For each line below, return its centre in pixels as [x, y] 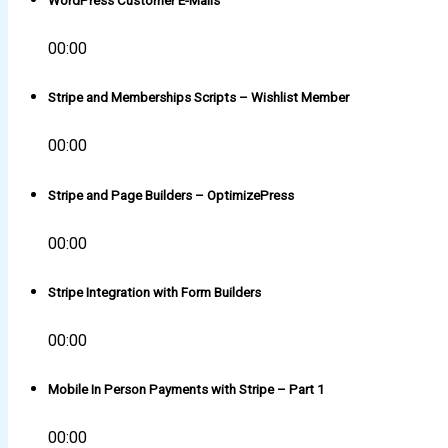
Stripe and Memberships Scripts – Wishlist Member [198, 98]
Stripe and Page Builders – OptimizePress [171, 195]
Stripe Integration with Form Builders [154, 292]
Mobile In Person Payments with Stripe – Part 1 [186, 390]
